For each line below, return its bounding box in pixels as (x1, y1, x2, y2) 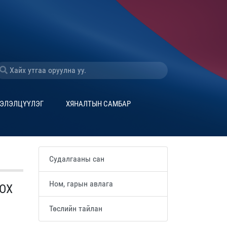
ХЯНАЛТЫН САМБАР (65, 99, 131, 108)
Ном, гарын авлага (49, 178, 113, 188)
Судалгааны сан (49, 154, 104, 164)
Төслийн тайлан (49, 203, 102, 213)
